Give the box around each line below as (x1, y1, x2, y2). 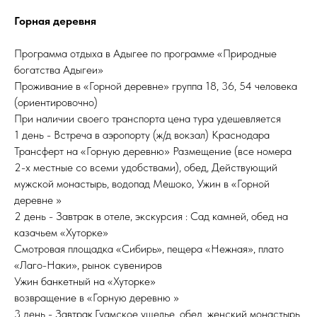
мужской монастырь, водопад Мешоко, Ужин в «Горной (14, 177, 270, 190)
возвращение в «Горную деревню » (14, 291, 179, 304)
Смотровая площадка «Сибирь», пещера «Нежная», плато (14, 242, 284, 255)
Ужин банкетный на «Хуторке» (14, 275, 156, 288)
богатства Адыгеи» (14, 63, 103, 76)
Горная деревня (14, 14, 96, 28)
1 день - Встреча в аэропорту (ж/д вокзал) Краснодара (14, 128, 270, 142)
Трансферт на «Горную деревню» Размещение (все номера (14, 144, 292, 158)
